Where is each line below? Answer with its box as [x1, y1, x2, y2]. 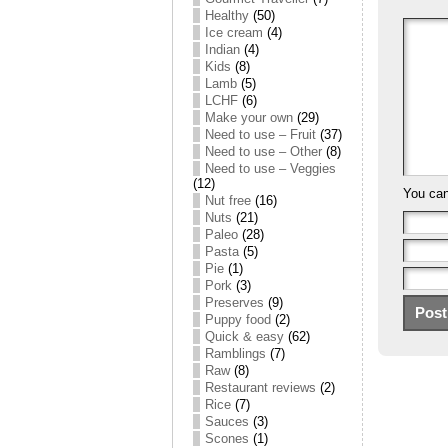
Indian [205, 42, 240, 57]
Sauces [205, 414, 249, 429]
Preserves [205, 295, 264, 310]
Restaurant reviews [205, 380, 316, 395]
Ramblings [205, 346, 266, 361]
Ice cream [205, 25, 263, 40]
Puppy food [205, 312, 271, 327]
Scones [205, 431, 249, 446]
